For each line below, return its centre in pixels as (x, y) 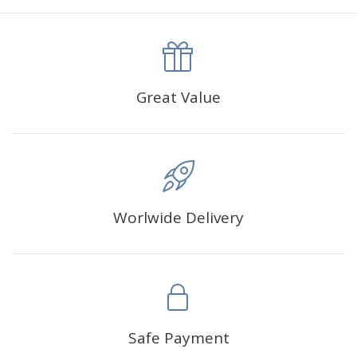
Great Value (178, 98)
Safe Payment (178, 338)
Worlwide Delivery (178, 218)
